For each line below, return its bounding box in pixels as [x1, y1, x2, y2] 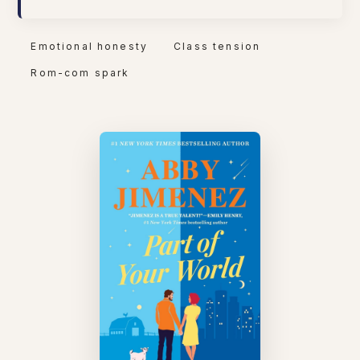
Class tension [174, 39, 261, 52]
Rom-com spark [31, 67, 130, 80]
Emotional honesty [31, 39, 149, 52]
